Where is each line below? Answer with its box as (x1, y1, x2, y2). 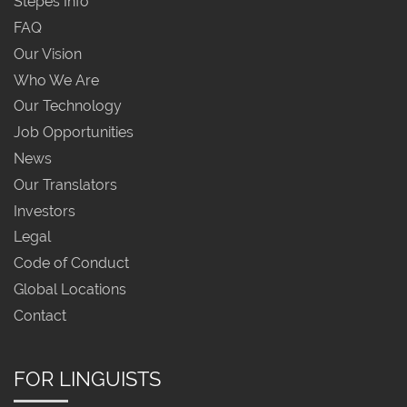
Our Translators (14, 175, 117, 194)
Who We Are (14, 71, 99, 89)
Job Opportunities (14, 123, 134, 141)
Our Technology (14, 97, 122, 115)
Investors (14, 202, 75, 220)
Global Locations (14, 280, 126, 298)
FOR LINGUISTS (14, 366, 161, 391)
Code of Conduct (14, 254, 129, 273)
